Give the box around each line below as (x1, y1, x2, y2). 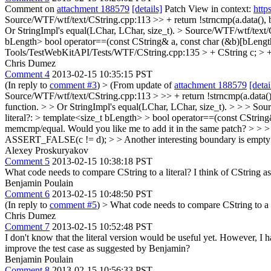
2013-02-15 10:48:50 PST (52, 189, 152, 199)
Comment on (5, 4, 57, 14)
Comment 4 (5, 69, 50, 79)
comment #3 (50, 80, 97, 90)
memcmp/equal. (5, 123, 65, 134)
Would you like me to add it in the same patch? (65, 123, 249, 134)
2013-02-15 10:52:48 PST (52, 221, 152, 232)
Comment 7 (5, 221, 50, 232)
